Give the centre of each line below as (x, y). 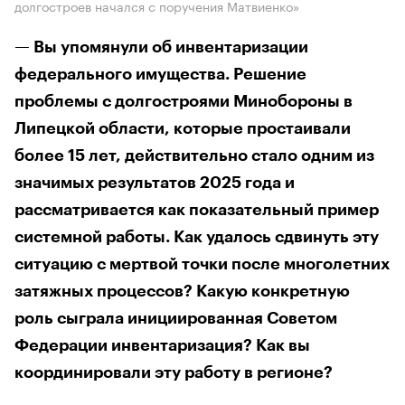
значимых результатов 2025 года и (155, 182)
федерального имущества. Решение (160, 74)
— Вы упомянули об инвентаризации (161, 47)
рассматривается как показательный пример (197, 209)
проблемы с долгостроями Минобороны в (184, 101)
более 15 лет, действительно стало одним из (194, 155)
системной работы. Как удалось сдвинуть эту (197, 236)
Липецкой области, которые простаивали (183, 128)
